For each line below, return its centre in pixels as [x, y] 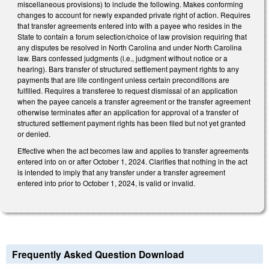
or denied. [34, 134]
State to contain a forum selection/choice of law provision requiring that [132, 37]
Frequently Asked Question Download [98, 254]
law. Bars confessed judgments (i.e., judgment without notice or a [122, 58]
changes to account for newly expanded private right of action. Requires [134, 15]
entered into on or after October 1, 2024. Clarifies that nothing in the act [132, 161]
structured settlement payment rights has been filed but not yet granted [131, 123]
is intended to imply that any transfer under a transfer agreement [121, 172]
